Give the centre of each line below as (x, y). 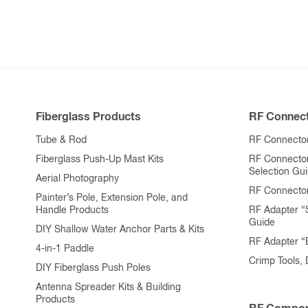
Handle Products (72, 210)
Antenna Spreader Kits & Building (108, 287)
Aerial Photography (77, 178)
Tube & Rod (61, 140)
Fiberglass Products (88, 117)
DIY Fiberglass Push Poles (93, 268)
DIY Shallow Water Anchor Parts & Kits (120, 229)
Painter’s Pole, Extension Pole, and (112, 198)
